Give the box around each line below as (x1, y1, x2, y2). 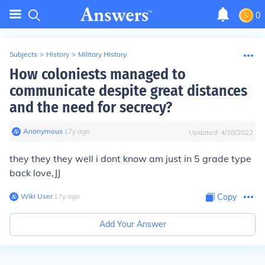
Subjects (9, 50, 37, 59)
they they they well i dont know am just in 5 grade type (9, 153, 251, 164)
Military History (78, 50, 127, 59)
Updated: (189, 128, 221, 137)
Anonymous (23, 127, 63, 135)
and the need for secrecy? (9, 98, 172, 117)
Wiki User (21, 192, 53, 201)
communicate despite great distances (9, 82, 247, 100)
